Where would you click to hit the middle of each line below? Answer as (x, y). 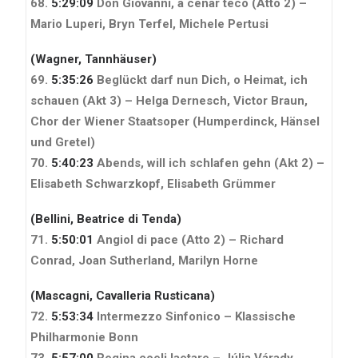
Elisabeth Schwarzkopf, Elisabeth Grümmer (153, 183)
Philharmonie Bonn (84, 337)
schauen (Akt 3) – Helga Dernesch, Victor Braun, (169, 100)
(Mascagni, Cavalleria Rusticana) (123, 295)
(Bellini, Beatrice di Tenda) (106, 219)
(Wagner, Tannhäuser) (93, 59)
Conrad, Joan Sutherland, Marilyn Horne (144, 260)
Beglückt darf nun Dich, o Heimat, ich (201, 80)
